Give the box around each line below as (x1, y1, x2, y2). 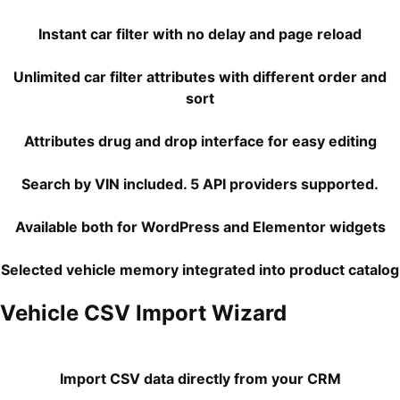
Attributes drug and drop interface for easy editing (23, 132, 377, 150)
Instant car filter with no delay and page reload (38, 25, 362, 43)
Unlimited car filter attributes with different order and (13, 68, 387, 86)
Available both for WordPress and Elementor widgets (14, 218, 386, 236)
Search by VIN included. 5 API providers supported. (21, 175, 379, 193)
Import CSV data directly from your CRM (59, 370, 341, 387)
